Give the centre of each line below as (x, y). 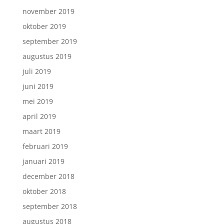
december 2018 (48, 176)
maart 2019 (41, 131)
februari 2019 (45, 146)
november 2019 (48, 11)
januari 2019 (43, 161)
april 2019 (39, 116)
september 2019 (49, 41)
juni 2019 (38, 86)
